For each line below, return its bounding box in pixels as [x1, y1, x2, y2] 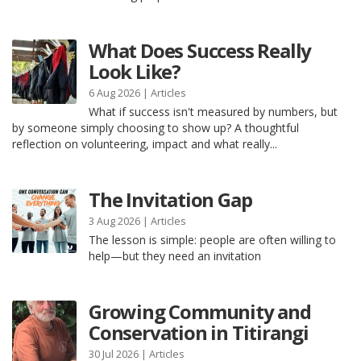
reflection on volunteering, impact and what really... [12, 136, 277, 151]
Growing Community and [89, 298, 311, 325]
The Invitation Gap [89, 186, 252, 213]
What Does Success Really [89, 37, 312, 64]
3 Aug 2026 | [89, 214, 151, 228]
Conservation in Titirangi [89, 319, 309, 346]
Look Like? [89, 58, 181, 85]
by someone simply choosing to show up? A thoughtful [12, 120, 299, 135]
